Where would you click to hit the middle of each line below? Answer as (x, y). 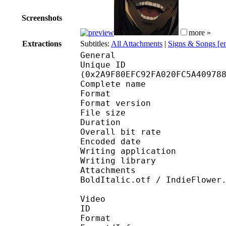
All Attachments (137, 43)
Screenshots (42, 18)
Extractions (42, 43)
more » (200, 32)
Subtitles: (96, 43)
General (98, 55)
